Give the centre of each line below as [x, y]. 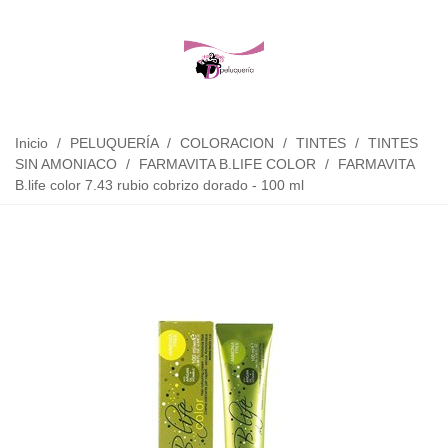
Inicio [31, 143]
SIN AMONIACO [66, 164]
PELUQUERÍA [114, 143]
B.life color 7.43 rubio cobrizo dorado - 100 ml [159, 185]
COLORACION [227, 143]
